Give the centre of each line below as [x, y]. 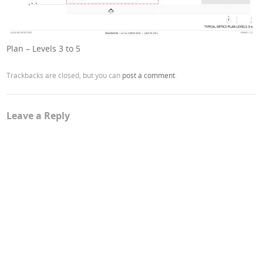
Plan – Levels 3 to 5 [44, 49]
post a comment [149, 75]
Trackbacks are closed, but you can [65, 75]
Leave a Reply [38, 116]
